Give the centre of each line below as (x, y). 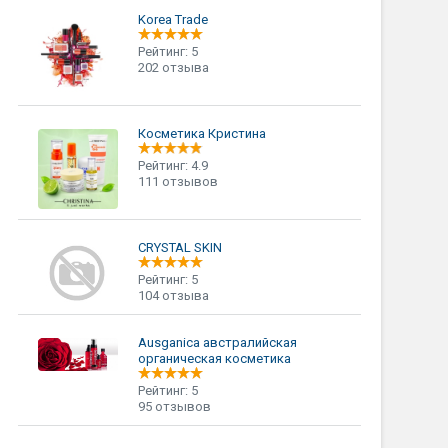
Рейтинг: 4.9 (172, 165)
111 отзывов (177, 181)
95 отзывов (174, 406)
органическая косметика (214, 358)
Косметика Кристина (201, 133)
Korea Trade (172, 19)
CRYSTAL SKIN (179, 247)
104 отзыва (173, 295)
